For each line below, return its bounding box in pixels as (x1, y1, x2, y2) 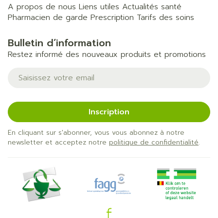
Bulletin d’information (8, 36, 111, 50)
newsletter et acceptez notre (8, 137, 109, 147)
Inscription (89, 106, 129, 118)
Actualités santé (122, 1, 182, 13)
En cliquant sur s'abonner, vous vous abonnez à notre (8, 127, 184, 138)
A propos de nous (8, 1, 76, 13)
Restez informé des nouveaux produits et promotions (8, 49, 206, 60)
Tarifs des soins (137, 12, 194, 23)
